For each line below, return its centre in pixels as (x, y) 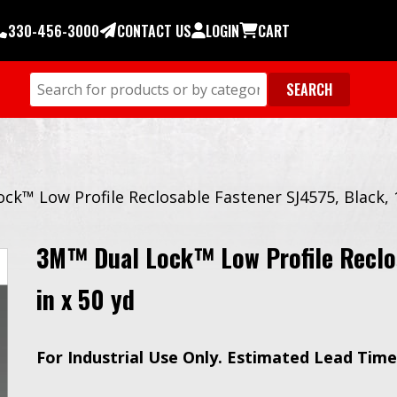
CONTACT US (154, 31)
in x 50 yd (86, 299)
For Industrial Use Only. (132, 357)
